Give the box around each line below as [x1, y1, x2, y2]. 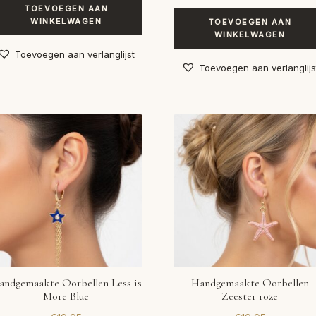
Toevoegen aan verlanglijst [15, 48, 135, 60]
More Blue [43, 289, 90, 304]
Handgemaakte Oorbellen [190, 276, 309, 291]
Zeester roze [221, 289, 279, 304]
